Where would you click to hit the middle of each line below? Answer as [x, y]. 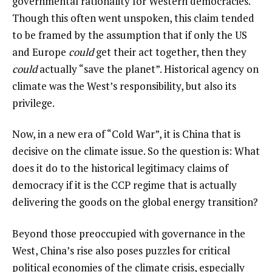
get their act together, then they [170, 52]
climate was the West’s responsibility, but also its [124, 86]
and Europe [40, 52]
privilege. [33, 103]
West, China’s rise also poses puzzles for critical [121, 251]
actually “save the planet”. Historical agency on [148, 69]
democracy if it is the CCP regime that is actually [124, 185]
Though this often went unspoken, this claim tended [133, 18]
